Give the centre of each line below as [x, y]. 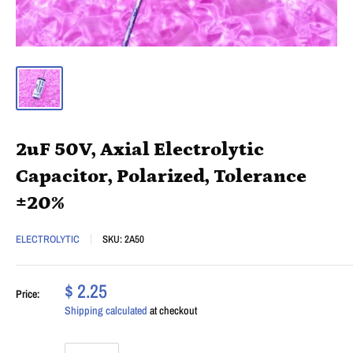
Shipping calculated [106, 310]
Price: [28, 294]
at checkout [172, 310]
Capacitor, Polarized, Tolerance [161, 176]
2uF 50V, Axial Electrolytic [140, 149]
